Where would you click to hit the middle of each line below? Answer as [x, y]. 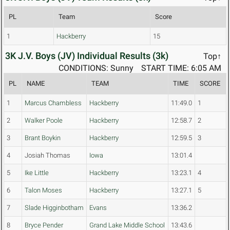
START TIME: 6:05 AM [181, 68]
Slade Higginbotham [54, 208]
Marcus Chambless [53, 103]
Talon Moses [43, 190]
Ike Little [37, 173]
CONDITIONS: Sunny [96, 68]
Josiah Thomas [47, 156]
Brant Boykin [43, 138]
